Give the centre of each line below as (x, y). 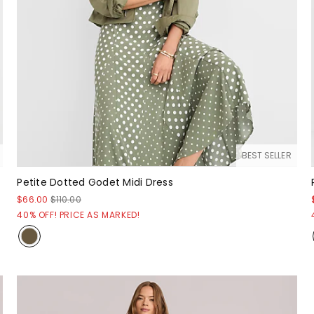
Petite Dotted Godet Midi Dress (95, 183)
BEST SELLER (266, 156)
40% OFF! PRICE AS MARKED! (78, 215)
